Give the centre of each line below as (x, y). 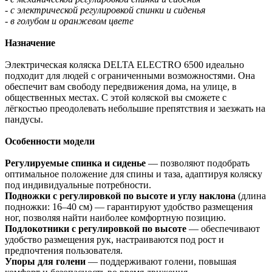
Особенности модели (50, 141)
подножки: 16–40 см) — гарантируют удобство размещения (129, 207)
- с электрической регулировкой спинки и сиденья (105, 10)
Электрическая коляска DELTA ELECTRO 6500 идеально (124, 65)
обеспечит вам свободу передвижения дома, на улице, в (121, 87)
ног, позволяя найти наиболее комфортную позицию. (115, 218)
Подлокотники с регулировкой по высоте (96, 229)
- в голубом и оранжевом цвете (69, 21)
